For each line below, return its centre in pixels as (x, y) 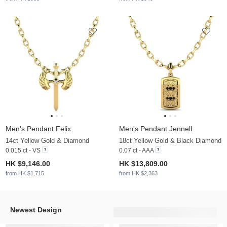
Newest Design (36, 210)
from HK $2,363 (138, 174)
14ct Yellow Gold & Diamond (47, 141)
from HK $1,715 (25, 174)
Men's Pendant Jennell (156, 129)
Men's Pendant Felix (38, 129)
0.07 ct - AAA (136, 151)
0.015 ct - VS (23, 151)
